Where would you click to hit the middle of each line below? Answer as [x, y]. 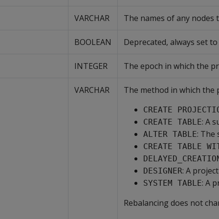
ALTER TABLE [170, 134]
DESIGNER [163, 171]
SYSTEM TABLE [173, 183]
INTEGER [91, 66]
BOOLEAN [93, 42]
